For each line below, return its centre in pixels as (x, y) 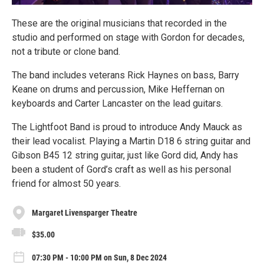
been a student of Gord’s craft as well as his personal (121, 169)
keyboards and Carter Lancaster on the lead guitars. (117, 103)
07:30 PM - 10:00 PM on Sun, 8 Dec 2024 (99, 258)
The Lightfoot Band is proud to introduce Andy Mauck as (127, 127)
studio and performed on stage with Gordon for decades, (128, 37)
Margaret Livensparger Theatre (85, 212)
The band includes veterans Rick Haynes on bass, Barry (126, 75)
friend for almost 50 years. (66, 184)
